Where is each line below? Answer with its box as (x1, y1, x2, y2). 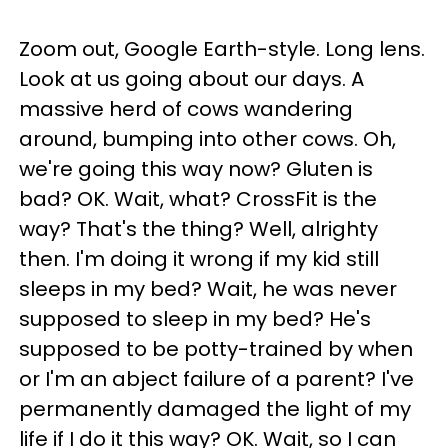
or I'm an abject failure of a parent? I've (19, 365, 414, 394)
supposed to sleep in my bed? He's (19, 305, 371, 334)
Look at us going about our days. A (19, 65, 364, 94)
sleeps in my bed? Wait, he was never (19, 275, 397, 304)
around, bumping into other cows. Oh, (19, 125, 396, 154)
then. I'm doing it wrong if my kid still (19, 245, 379, 274)
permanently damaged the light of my (19, 395, 411, 424)
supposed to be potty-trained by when (19, 335, 413, 364)
